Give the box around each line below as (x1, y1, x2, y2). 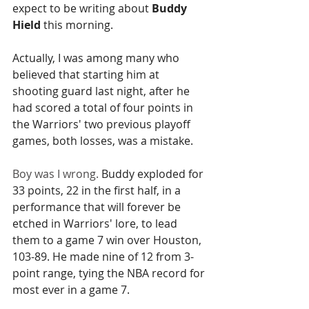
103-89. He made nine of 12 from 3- (12, 249, 194, 265)
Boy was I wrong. (12, 166, 101, 182)
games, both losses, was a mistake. (12, 133, 193, 149)
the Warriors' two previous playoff (12, 117, 193, 132)
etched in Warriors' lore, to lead (12, 216, 180, 232)
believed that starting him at (12, 67, 162, 83)
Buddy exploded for (101, 166, 206, 182)
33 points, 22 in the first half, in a (12, 183, 183, 199)
